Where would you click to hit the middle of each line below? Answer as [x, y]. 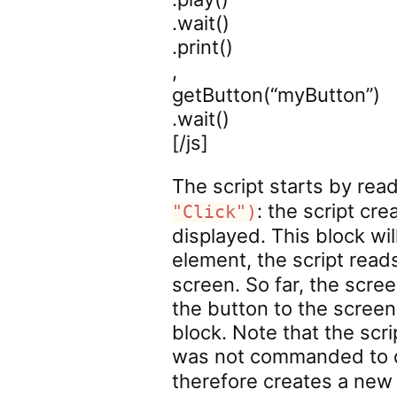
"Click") [215, 212]
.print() [203, 47]
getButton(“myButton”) [276, 95]
